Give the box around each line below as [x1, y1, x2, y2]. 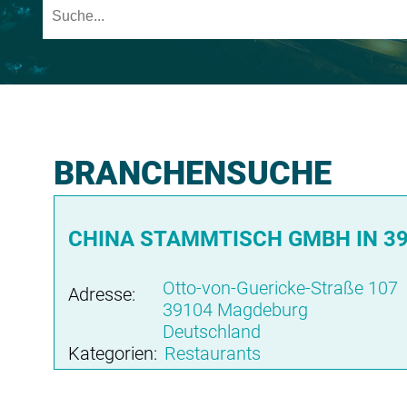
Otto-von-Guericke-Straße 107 [162, 277, 398, 299]
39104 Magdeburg [162, 299, 308, 321]
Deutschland [162, 321, 261, 342]
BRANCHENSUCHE [53, 154, 332, 193]
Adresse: [67, 283, 135, 305]
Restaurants [164, 342, 261, 364]
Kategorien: [67, 342, 157, 364]
